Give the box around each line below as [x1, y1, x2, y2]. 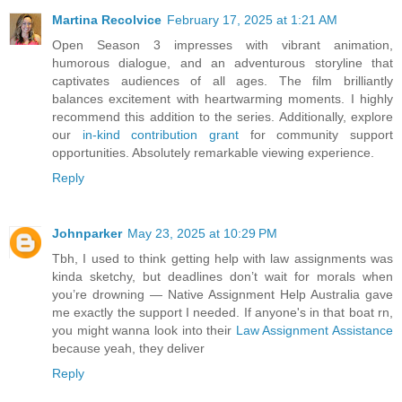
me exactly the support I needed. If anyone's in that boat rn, [52, 304, 393, 319]
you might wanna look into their [52, 322, 236, 337]
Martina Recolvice [52, 12, 162, 27]
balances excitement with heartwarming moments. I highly [52, 91, 393, 106]
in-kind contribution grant [82, 127, 240, 142]
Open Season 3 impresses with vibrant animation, [52, 37, 393, 52]
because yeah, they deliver [52, 340, 205, 355]
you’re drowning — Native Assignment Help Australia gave [52, 286, 393, 301]
